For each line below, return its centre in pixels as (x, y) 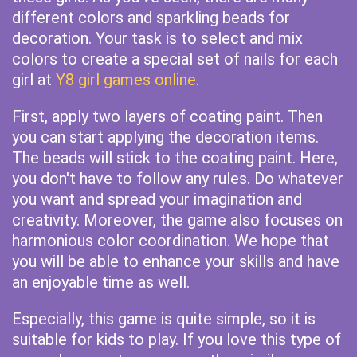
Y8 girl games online (126, 80)
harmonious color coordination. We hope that (171, 241)
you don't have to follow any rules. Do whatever (178, 178)
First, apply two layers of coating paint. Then (167, 116)
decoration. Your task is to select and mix (157, 38)
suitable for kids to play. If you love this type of (177, 339)
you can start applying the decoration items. (165, 137)
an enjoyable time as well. (101, 282)
